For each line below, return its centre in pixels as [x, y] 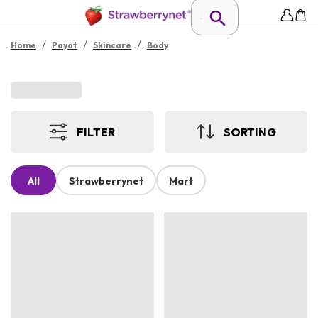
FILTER [96, 132]
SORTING [250, 132]
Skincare [112, 45]
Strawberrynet [106, 181]
